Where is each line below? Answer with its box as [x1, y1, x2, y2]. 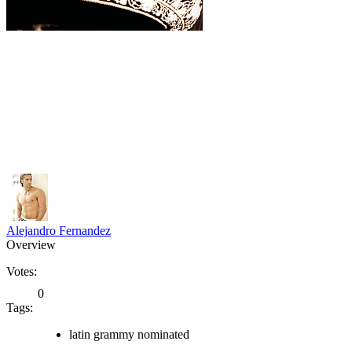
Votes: [6, 264, 37, 278]
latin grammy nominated [69, 327, 189, 341]
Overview [6, 237, 56, 251]
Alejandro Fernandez [6, 223, 111, 237]
